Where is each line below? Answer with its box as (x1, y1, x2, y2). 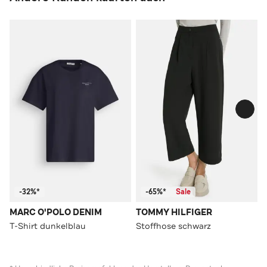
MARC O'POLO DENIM (10, 206, 102, 218)
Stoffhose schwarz (136, 220, 211, 231)
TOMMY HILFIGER (136, 206, 212, 218)
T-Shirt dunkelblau (10, 220, 86, 231)
